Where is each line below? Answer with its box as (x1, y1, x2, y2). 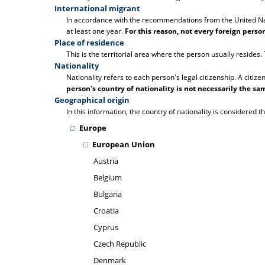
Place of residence (54, 37, 124, 48)
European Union (92, 139, 155, 150)
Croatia (93, 205, 119, 216)
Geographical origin (54, 95, 130, 105)
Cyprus (93, 222, 118, 232)
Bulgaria (93, 189, 122, 199)
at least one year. (66, 26, 125, 36)
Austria (93, 156, 118, 166)
